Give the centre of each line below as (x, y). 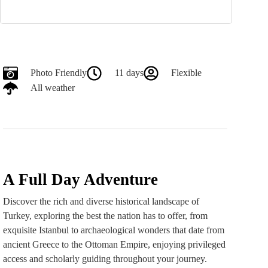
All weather (53, 88)
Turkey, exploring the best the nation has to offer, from (105, 215)
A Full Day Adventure (80, 179)
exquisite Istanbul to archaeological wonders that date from (114, 230)
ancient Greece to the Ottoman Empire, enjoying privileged (114, 244)
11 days (129, 73)
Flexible (186, 73)
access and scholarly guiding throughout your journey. (105, 258)
